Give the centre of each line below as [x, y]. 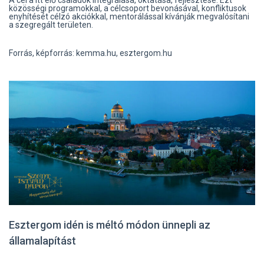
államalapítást [42, 241]
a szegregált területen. [51, 24]
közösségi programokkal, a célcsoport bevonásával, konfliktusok [128, 8]
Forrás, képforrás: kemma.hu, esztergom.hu [90, 53]
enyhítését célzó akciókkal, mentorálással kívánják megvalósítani [129, 16]
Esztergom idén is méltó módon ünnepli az [110, 225]
